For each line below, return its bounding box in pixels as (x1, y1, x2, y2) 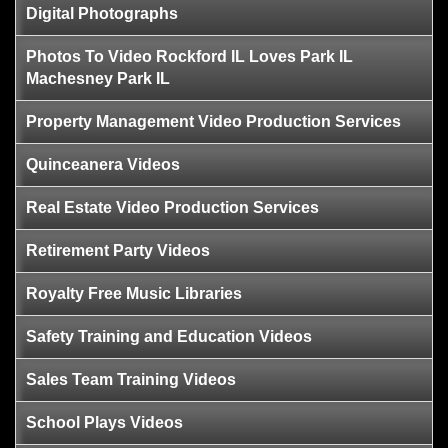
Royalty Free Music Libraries (26, 285, 242, 302)
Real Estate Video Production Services (26, 199, 319, 216)
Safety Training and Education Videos (26, 328, 312, 345)
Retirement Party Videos (26, 242, 210, 259)
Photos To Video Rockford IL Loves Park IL (26, 48, 353, 65)
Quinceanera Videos (26, 156, 180, 173)
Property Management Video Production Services (26, 113, 401, 130)
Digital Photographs (26, 5, 178, 22)
